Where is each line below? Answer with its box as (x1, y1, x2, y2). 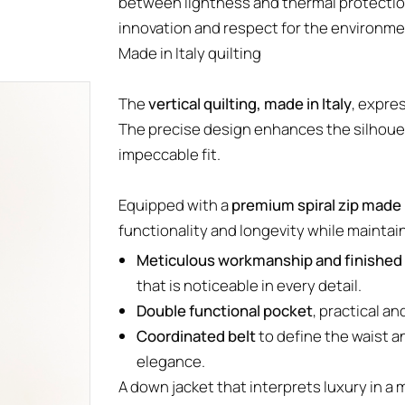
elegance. (137, 351, 206, 372)
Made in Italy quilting (118, 42, 262, 63)
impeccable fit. (118, 144, 221, 165)
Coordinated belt (137, 325, 257, 346)
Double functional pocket (137, 300, 314, 321)
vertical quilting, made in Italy (148, 93, 353, 114)
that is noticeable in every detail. (137, 275, 363, 296)
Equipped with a (118, 194, 232, 215)
